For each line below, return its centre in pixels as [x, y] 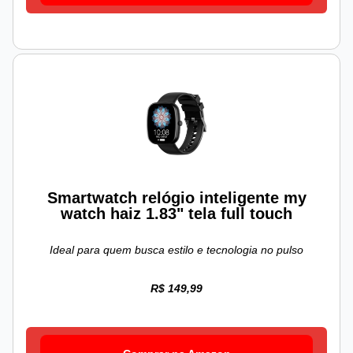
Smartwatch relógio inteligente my [176, 198]
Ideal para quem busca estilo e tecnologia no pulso [176, 250]
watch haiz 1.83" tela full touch [176, 214]
